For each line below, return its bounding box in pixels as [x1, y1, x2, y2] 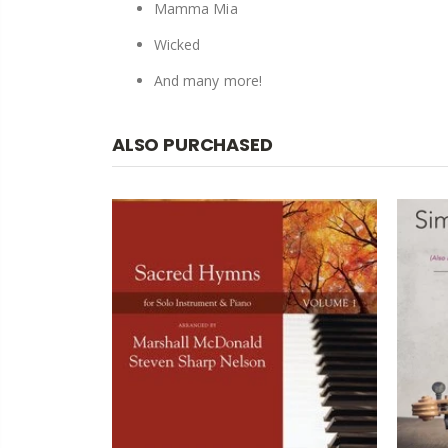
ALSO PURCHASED [112, 132, 273, 158]
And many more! [154, 71, 262, 91]
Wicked [154, 35, 201, 55]
